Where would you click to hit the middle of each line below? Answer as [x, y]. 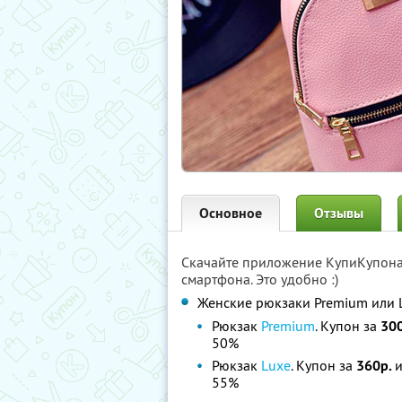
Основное [231, 213]
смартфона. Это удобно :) [260, 279]
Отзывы [339, 213]
